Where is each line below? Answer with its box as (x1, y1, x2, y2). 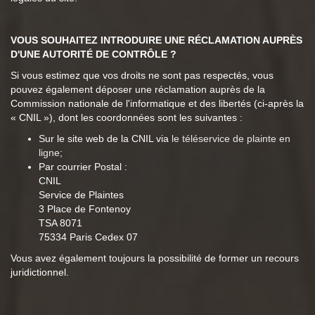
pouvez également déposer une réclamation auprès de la (11, 84, 265, 96)
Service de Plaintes (39, 189, 124, 201)
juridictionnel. (11, 266, 69, 278)
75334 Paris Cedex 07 (39, 231, 138, 243)
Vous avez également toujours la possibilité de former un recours (11, 252, 299, 264)
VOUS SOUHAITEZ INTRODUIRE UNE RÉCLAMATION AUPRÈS (11, 34, 302, 46)
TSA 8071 (39, 217, 82, 229)
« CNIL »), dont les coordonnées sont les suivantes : (11, 112, 243, 124)
